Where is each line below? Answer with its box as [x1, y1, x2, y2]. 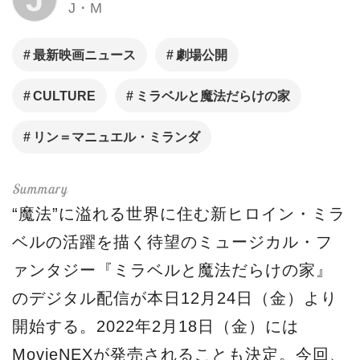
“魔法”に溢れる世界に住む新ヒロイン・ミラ [12, 205, 346, 223]
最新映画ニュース [33, 47, 137, 62]
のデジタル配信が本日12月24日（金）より [12, 289, 337, 308]
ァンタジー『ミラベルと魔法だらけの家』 [12, 261, 333, 280]
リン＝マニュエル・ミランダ [33, 130, 201, 145]
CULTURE [33, 88, 96, 103]
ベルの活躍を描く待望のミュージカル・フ [12, 233, 333, 252]
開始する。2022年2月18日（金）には [12, 317, 299, 336]
